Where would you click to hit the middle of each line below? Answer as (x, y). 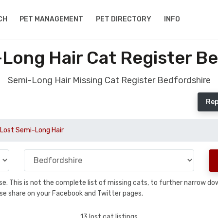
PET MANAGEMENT (52, 19)
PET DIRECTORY (124, 19)
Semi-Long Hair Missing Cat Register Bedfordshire (109, 80)
